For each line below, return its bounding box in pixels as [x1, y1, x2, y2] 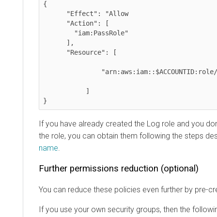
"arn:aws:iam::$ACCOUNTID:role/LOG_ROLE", [43, 67, 101, 76]
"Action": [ [43, 19, 66, 27]
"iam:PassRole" [43, 29, 74, 37]
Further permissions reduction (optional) [39, 163, 199, 174]
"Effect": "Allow [43, 9, 66, 17]
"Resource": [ [43, 48, 66, 56]
